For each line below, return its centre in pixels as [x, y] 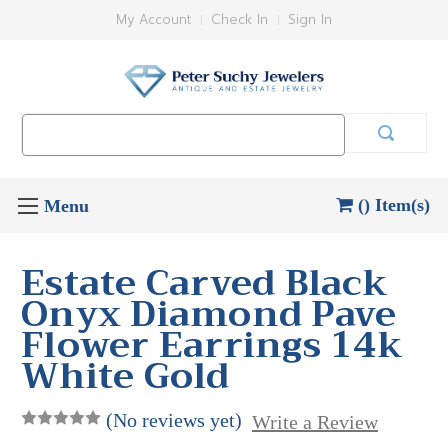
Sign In [310, 19]
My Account [153, 19]
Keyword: [51, 145]
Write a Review [314, 421]
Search [45, 124]
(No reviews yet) [174, 419]
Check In [239, 19]
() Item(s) [394, 204]
